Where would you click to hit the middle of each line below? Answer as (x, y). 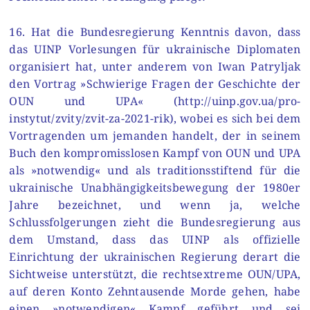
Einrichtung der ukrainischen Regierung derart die (155, 256)
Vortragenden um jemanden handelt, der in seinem (155, 135)
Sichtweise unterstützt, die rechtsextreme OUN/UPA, (155, 274)
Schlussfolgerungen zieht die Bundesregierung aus (155, 222)
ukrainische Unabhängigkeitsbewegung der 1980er (155, 187)
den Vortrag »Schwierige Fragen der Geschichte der (155, 83)
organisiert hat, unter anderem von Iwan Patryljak (155, 66)
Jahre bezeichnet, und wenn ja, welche (155, 204)
